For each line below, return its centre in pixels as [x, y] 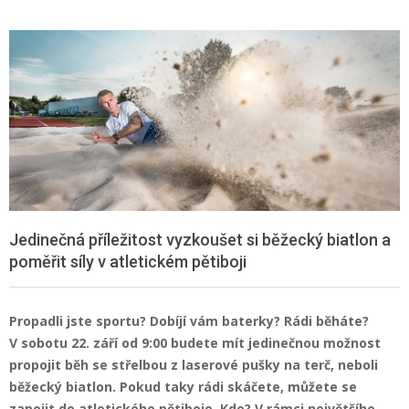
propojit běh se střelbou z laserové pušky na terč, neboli [194, 364]
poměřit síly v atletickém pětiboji [128, 261]
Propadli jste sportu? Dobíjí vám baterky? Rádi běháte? [189, 320]
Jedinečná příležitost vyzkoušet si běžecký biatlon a [200, 239]
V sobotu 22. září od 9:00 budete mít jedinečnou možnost [195, 342]
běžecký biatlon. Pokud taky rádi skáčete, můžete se [183, 386]
